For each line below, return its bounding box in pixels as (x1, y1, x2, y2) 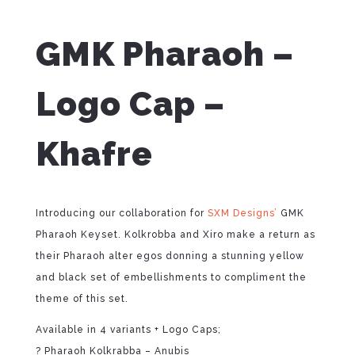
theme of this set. (35, 293, 128, 305)
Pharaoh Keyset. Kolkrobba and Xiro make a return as (35, 229, 315, 241)
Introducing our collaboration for (35, 208, 208, 219)
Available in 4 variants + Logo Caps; (35, 324, 221, 336)
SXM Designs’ (207, 208, 277, 219)
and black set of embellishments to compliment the (35, 272, 307, 284)
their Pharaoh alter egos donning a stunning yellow (35, 250, 304, 262)
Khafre (35, 135, 153, 174)
